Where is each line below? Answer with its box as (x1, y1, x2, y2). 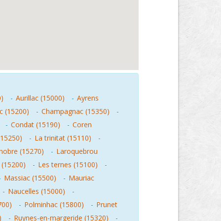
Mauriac (69, 173, 94, 183)
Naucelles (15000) (8, 186, 65, 196)
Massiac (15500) (4, 173, 56, 183)
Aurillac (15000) (16, 93, 65, 103)
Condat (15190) (11, 120, 60, 129)
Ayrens (77, 93, 99, 103)
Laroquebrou (56, 147, 98, 156)
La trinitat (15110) (35, 133, 91, 143)
